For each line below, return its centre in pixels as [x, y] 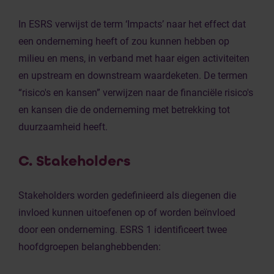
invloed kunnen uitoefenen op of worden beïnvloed [127, 213]
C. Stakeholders [75, 161]
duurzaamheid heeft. [63, 127]
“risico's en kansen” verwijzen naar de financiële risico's [136, 93]
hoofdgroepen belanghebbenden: [90, 247]
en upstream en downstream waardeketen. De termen [133, 76]
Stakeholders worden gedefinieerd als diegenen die [127, 195]
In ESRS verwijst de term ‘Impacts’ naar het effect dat [132, 24]
